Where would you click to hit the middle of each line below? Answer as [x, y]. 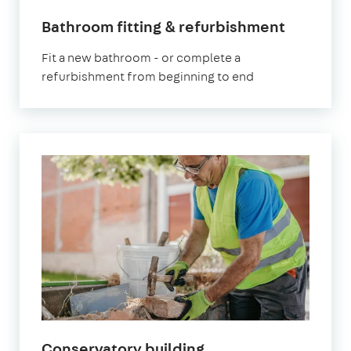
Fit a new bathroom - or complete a [141, 57]
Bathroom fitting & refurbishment [163, 26]
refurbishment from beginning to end [148, 76]
